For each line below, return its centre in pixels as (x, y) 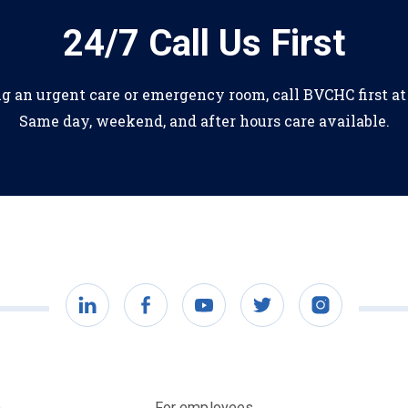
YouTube (235, 316)
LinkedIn (117, 316)
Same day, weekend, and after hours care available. (204, 120)
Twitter (287, 316)
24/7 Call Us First (204, 43)
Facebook (180, 316)
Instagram (357, 316)
